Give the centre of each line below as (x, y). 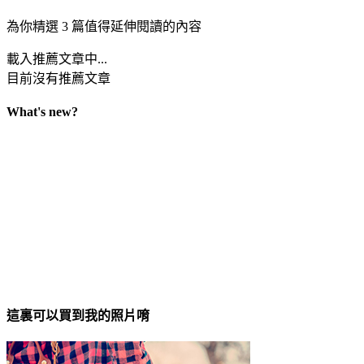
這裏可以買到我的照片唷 (78, 316)
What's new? (42, 111)
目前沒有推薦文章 (58, 79)
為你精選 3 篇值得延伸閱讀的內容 (104, 27)
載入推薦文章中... (57, 59)
